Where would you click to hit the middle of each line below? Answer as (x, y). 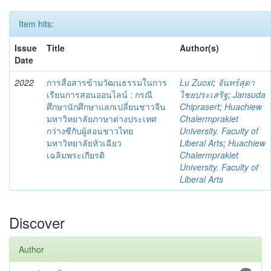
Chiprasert (200, 106)
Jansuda (249, 94)
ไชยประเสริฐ (204, 94)
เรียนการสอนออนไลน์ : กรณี (100, 94)
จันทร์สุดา (236, 82)
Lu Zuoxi (196, 82)
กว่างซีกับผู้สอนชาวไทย (90, 131)
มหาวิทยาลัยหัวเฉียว (84, 143)
